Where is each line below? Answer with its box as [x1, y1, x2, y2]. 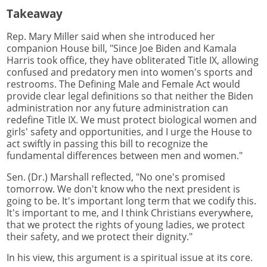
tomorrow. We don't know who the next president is [7, 182, 240, 195]
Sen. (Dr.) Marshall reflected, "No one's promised [7, 170, 225, 184]
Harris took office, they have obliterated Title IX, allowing [7, 53, 259, 67]
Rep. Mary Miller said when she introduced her [7, 29, 215, 43]
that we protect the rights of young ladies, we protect [7, 218, 245, 231]
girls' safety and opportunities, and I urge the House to [7, 125, 252, 138]
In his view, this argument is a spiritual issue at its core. [7, 251, 253, 265]
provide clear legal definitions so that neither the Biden [7, 89, 253, 103]
